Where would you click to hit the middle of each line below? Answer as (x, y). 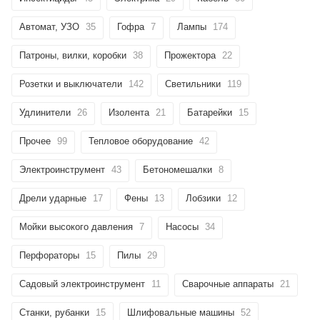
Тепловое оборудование (141, 141)
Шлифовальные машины (181, 312)
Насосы (182, 226)
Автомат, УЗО (49, 26)
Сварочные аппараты (228, 284)
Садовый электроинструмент (82, 284)
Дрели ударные (53, 198)
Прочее (35, 141)
